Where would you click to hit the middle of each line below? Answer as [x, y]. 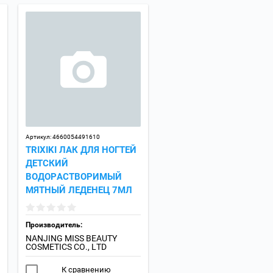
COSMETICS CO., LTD [66, 247]
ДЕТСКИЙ [47, 164]
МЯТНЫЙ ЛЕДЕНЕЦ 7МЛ [79, 190]
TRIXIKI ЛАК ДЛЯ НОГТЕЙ [81, 150]
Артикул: [38, 137]
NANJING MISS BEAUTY [71, 239]
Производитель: [54, 225]
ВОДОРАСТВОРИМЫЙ [74, 177]
